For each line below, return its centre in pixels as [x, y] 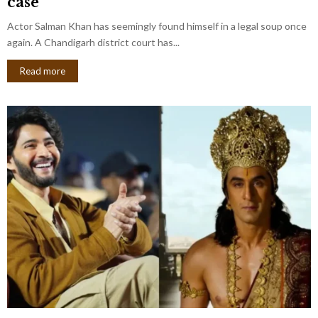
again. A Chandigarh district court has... [93, 42]
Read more [43, 71]
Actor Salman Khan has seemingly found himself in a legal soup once [157, 26]
